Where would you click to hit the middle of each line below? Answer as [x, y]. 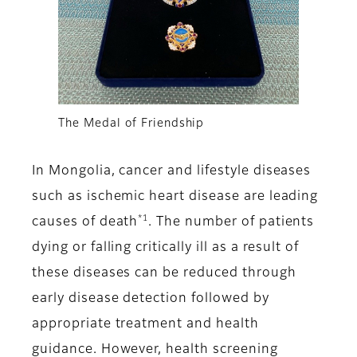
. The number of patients [231, 222]
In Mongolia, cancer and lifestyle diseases [172, 171]
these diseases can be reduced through [164, 273]
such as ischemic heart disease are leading [175, 196]
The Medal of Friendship [131, 123]
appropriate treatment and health [145, 324]
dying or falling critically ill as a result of [166, 247]
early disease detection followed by [151, 298]
